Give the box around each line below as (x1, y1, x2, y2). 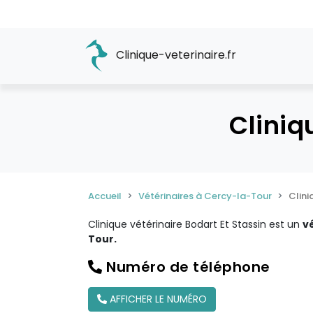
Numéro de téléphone (102, 257, 270, 277)
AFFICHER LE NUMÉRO (107, 292, 207, 306)
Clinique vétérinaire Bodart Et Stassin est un (88, 217, 303, 231)
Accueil (88, 189, 122, 203)
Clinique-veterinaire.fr (113, 47, 236, 64)
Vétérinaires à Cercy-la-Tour (138, 189, 272, 203)
